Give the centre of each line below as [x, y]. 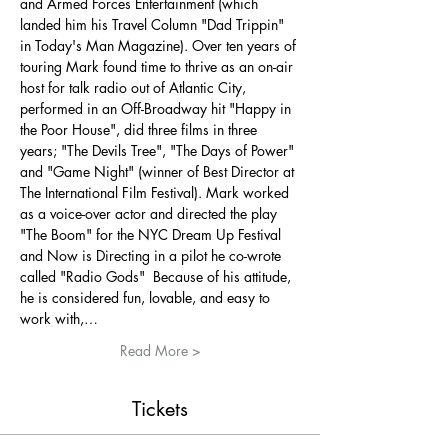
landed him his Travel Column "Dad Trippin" [154, 24]
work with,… [59, 318]
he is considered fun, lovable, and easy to [147, 297]
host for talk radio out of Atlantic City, [135, 87]
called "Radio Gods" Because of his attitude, [157, 276]
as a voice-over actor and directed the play [150, 213]
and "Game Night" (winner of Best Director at [159, 171]
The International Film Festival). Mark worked [156, 192]
